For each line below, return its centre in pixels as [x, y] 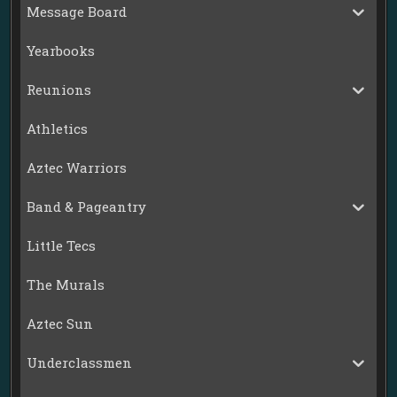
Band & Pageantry [87, 207]
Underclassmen [80, 363]
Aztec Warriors [77, 168]
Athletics [58, 129]
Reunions [59, 90]
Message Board [77, 12]
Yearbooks [61, 51]
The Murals [66, 285]
